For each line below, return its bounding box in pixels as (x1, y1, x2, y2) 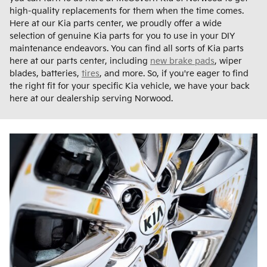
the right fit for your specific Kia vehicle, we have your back (10, 81, 250, 92)
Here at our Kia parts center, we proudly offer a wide (10, 18, 222, 29)
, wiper (215, 56, 242, 67)
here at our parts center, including (10, 56, 150, 67)
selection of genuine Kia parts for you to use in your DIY (10, 31, 235, 42)
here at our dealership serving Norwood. (10, 94, 173, 104)
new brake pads (150, 56, 215, 67)
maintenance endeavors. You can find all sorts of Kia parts (10, 44, 244, 54)
